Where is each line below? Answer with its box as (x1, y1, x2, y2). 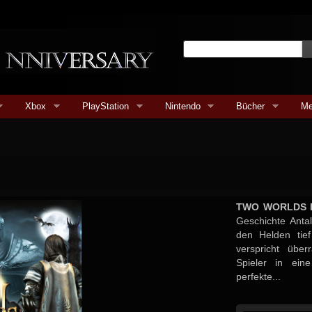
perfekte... (235, 271, 281, 282)
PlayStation (82, 101, 130, 111)
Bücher (236, 101, 265, 111)
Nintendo (164, 101, 201, 111)
